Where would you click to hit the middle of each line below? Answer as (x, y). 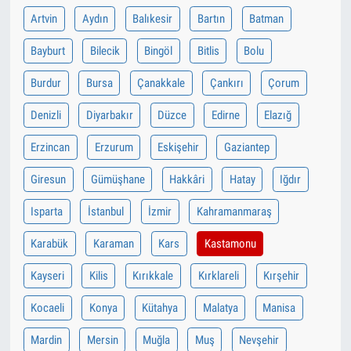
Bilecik (105, 51)
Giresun (49, 180)
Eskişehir (179, 148)
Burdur (46, 83)
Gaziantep (246, 148)
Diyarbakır (109, 116)
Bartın (211, 19)
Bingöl (159, 51)
